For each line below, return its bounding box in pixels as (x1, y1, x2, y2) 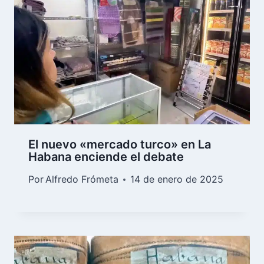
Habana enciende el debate (28, 150, 184, 164)
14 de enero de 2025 (130, 173, 224, 186)
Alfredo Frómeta (45, 173, 119, 186)
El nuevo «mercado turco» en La (28, 137, 211, 152)
